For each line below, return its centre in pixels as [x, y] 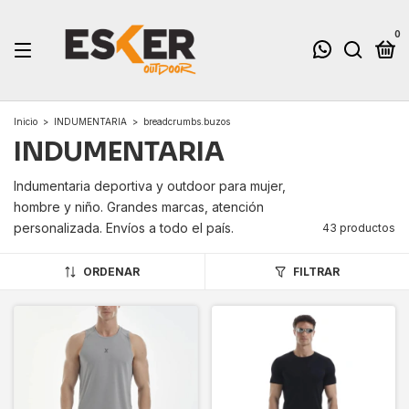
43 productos [359, 228]
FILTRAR [316, 272]
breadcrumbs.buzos [187, 121]
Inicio [26, 121]
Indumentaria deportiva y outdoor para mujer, [150, 186]
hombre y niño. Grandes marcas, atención [139, 207]
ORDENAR [111, 272]
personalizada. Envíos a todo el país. [124, 228]
